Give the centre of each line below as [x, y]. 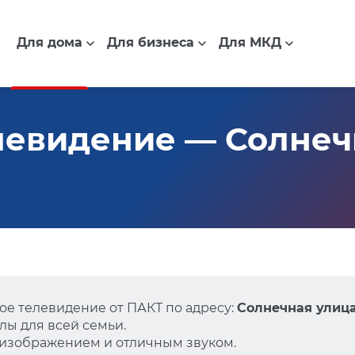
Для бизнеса [150, 43]
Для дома [49, 43]
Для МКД [250, 43]
